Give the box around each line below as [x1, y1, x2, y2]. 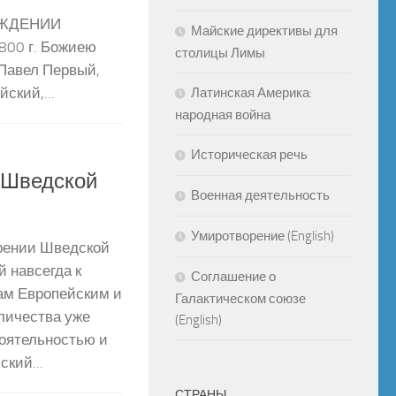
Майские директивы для [191, 22, 338, 39]
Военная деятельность [191, 187, 330, 203]
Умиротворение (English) [191, 227, 334, 244]
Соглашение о [191, 268, 276, 285]
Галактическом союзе [175, 290, 306, 307]
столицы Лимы [175, 44, 265, 61]
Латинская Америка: [191, 84, 312, 101]
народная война [175, 106, 270, 123]
